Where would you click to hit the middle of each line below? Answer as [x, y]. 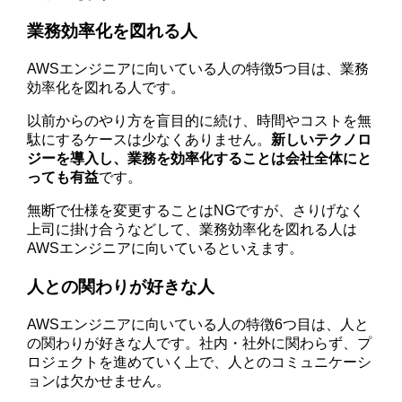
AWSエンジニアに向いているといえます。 [166, 249]
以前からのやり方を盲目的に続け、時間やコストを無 [200, 121]
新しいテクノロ [322, 140]
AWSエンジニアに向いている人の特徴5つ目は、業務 [198, 69]
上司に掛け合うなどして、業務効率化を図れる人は [192, 230]
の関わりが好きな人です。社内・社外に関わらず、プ [200, 343]
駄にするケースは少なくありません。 [149, 140]
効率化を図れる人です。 [106, 88]
